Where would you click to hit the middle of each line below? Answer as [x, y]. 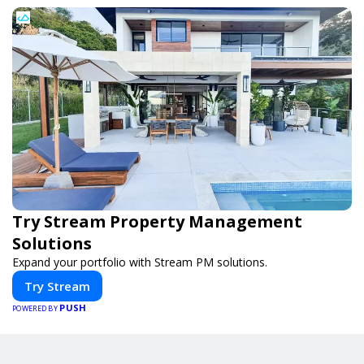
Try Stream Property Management [157, 221]
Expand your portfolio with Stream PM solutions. [140, 262]
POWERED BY [36, 308]
